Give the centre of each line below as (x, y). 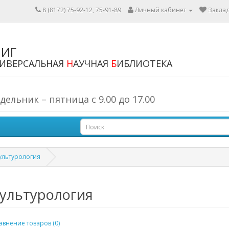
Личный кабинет (161, 10)
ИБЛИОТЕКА (144, 63)
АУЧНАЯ (92, 63)
